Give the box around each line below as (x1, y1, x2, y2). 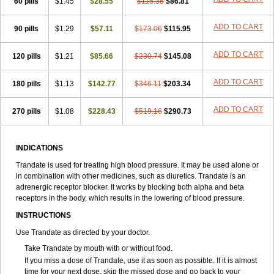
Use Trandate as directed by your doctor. (16, 228, 150, 237)
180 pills (12, 80, 41, 88)
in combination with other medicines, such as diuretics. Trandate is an (16, 172, 246, 180)
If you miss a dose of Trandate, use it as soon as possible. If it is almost (24, 256, 257, 265)
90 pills (14, 24, 39, 33)
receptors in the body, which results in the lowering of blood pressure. (16, 194, 245, 202)
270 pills (12, 107, 41, 116)
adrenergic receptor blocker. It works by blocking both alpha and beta (16, 183, 244, 191)
